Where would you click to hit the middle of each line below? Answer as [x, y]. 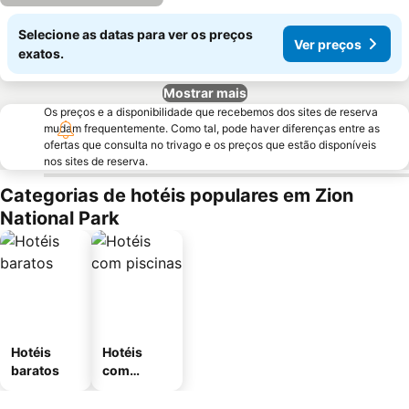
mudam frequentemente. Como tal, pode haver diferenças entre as [212, 128]
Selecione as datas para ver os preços [136, 34]
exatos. [41, 53]
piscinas [129, 388]
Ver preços [328, 44]
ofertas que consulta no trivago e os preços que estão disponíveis [210, 145]
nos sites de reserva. [96, 161]
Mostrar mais [204, 93]
